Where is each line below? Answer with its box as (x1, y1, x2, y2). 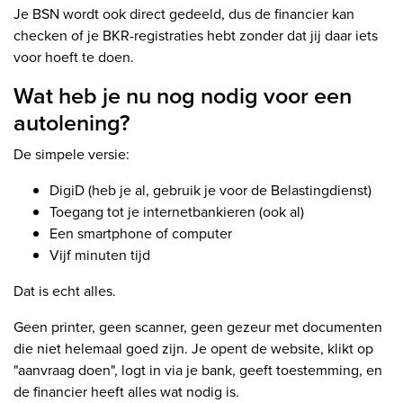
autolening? (13, 106, 130, 140)
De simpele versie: (13, 144, 130, 166)
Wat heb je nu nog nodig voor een (13, 79, 352, 113)
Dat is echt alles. (13, 281, 116, 302)
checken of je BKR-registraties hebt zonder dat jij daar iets (13, 25, 378, 47)
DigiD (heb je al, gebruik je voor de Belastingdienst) (49, 180, 372, 201)
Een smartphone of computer (49, 223, 232, 245)
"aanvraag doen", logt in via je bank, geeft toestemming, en (13, 360, 382, 381)
